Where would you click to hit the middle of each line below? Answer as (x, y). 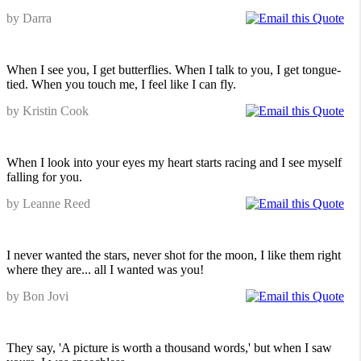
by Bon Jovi (37, 296)
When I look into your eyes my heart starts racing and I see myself (174, 162)
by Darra (29, 18)
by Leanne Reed (48, 203)
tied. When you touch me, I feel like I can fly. (121, 84)
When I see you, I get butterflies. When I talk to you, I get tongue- (174, 70)
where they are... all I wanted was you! (105, 270)
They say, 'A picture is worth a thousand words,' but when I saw (169, 348)
